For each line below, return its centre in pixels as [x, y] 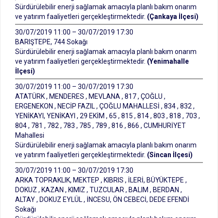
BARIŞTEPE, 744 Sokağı [51, 42]
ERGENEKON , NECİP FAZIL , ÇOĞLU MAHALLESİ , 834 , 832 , [105, 106]
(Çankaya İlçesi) [173, 17]
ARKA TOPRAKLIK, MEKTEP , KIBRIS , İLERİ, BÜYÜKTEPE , [101, 180]
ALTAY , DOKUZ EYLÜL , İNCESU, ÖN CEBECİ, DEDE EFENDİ [102, 200]
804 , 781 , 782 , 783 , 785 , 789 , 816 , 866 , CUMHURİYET [100, 126]
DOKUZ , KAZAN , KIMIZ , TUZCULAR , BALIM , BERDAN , [99, 190]
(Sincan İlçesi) [170, 155]
